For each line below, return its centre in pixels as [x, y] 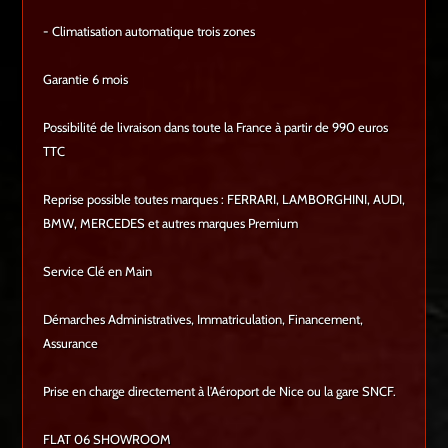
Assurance [71, 343]
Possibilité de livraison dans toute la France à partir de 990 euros [216, 127]
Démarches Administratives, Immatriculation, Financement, [203, 319]
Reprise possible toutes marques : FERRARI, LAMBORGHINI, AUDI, [224, 199]
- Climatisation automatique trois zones [149, 31]
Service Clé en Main [98, 271]
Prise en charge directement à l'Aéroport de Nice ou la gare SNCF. [220, 391]
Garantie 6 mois [86, 79]
